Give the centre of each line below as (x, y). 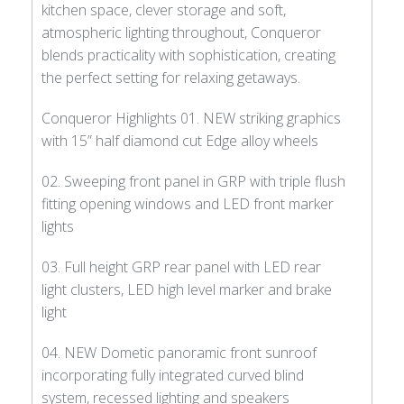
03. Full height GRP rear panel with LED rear (181, 266)
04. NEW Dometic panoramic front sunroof (179, 352)
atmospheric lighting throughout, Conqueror (181, 32)
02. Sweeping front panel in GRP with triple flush (193, 181)
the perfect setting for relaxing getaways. (171, 77)
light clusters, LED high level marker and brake (187, 289)
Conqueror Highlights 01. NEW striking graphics (191, 118)
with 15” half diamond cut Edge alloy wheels (180, 140)
